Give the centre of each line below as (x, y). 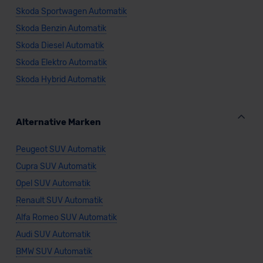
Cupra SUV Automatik (56, 167)
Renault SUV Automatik (59, 201)
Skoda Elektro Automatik (61, 63)
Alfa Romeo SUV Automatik (66, 218)
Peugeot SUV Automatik (60, 150)
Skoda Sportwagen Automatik (71, 12)
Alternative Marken (58, 122)
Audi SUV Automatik (53, 235)
